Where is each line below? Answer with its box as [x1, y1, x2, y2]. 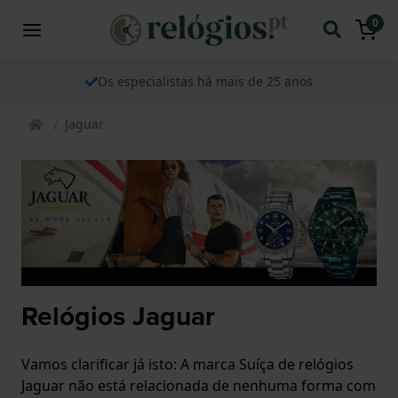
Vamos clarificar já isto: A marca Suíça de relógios [21, 354, 354, 374]
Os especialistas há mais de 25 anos [98, 72, 313, 90]
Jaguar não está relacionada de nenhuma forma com [21, 375, 376, 395]
